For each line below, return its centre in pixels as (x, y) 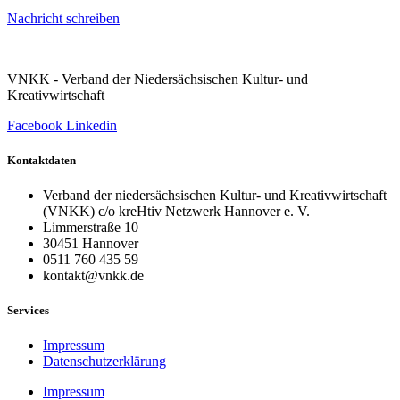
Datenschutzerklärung (104, 362)
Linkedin (92, 125)
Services (28, 311)
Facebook (35, 125)
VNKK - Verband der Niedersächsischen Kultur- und (158, 79)
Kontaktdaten (42, 160)
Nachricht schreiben (63, 18)
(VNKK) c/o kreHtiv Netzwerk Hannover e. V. (176, 212)
